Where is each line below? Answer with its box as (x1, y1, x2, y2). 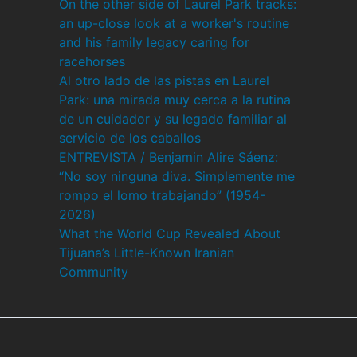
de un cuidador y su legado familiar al (59, 111, 287, 127)
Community (59, 264, 128, 280)
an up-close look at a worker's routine (59, 15, 289, 31)
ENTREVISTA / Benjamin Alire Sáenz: (59, 149, 278, 165)
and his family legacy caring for (59, 34, 249, 50)
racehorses (59, 53, 125, 69)
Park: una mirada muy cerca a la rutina (59, 92, 291, 108)
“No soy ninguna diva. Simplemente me (59, 168, 295, 184)
